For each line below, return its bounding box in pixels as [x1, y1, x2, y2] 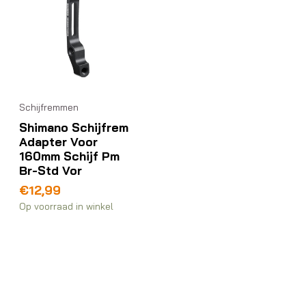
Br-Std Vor [19, 163, 82, 178]
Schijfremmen [19, 101, 79, 114]
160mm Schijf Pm [19, 148, 120, 164]
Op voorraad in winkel [19, 200, 113, 213]
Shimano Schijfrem [19, 120, 128, 135]
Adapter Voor [19, 134, 98, 150]
